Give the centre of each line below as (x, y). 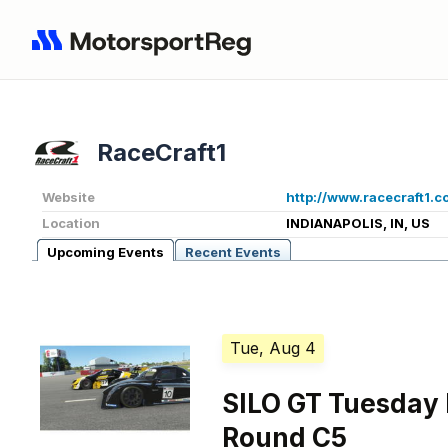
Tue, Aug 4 (273, 348)
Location (71, 223)
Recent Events (233, 252)
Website (68, 197)
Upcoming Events (105, 252)
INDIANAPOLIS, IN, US (358, 223)
